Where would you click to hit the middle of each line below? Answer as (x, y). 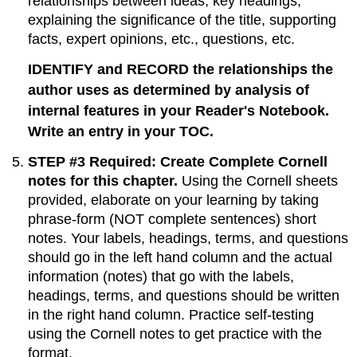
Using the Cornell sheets (260, 180)
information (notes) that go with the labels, (161, 276)
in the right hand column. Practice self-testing (171, 314)
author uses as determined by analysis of (169, 90)
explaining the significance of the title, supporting (182, 20)
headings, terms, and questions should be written (184, 295)
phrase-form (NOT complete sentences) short (173, 219)
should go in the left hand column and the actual (180, 257)
